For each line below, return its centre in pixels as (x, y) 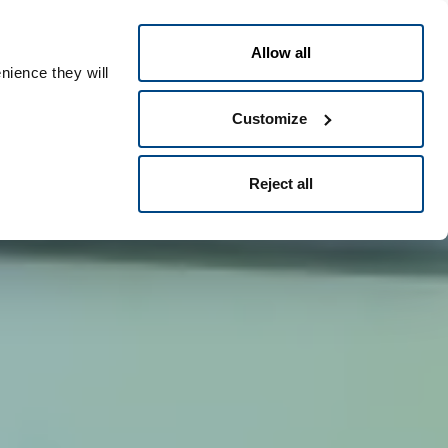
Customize (270, 118)
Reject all (281, 183)
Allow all (281, 52)
